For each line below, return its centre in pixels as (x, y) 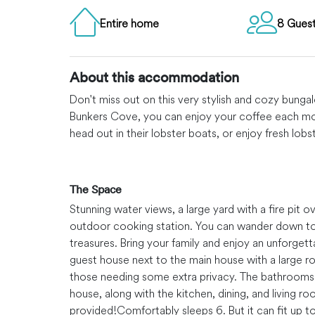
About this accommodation (154, 77)
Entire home (129, 23)
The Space (96, 189)
